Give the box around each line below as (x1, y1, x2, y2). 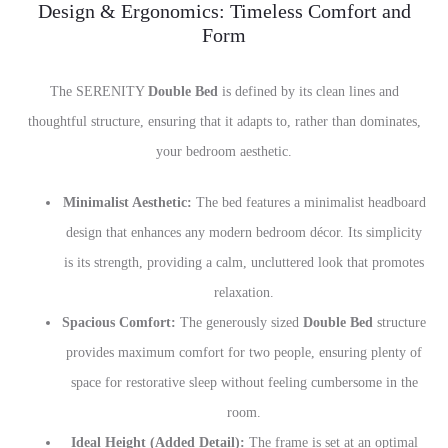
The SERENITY (49, 84, 148, 99)
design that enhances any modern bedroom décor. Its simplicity (66, 225, 422, 240)
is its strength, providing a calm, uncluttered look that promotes (64, 255, 424, 270)
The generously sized (176, 315, 303, 330)
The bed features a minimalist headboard (191, 195, 426, 210)
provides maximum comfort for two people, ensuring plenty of (66, 345, 422, 360)
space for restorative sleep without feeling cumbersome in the (70, 375, 418, 390)
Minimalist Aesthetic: (62, 195, 192, 210)
